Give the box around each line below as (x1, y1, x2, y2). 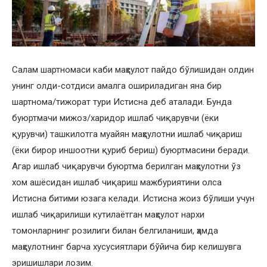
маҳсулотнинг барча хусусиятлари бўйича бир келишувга (12, 241, 241, 253)
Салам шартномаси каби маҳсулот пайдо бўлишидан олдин (12, 64, 254, 76)
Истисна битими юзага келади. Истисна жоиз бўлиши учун (12, 193, 254, 204)
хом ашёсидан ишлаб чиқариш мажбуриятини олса (12, 177, 222, 188)
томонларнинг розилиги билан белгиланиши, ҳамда (12, 225, 218, 237)
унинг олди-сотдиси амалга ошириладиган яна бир (12, 80, 222, 92)
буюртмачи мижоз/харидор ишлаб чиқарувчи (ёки (12, 113, 219, 124)
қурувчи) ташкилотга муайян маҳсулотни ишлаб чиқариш (12, 129, 242, 140)
